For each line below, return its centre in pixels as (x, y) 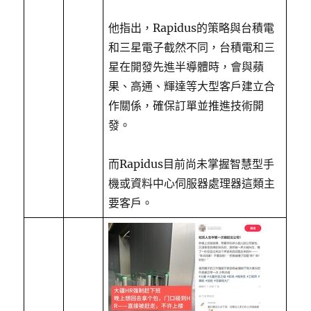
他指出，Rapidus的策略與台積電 (192, 28)
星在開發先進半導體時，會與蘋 (186, 67)
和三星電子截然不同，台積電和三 (192, 47)
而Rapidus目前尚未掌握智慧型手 (192, 164)
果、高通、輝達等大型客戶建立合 (192, 86)
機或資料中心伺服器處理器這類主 (192, 183)
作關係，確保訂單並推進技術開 (186, 106)
